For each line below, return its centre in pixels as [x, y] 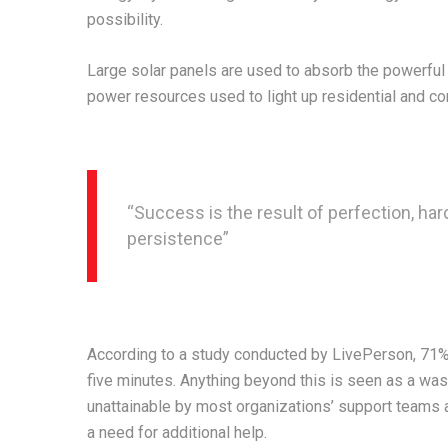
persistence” [178, 239]
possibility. [125, 20]
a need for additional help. [177, 433]
